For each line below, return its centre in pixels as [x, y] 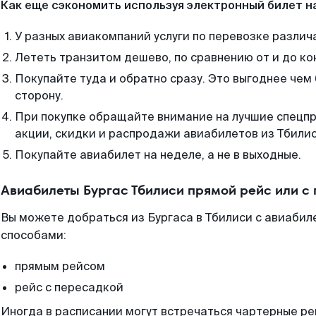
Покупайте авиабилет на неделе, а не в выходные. [158, 155]
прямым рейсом [60, 266]
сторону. [39, 96]
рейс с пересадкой [69, 287]
